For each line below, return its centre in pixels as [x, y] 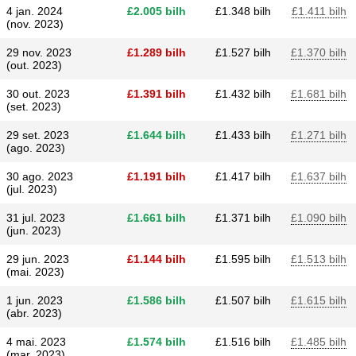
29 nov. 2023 [39, 52]
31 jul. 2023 [36, 218]
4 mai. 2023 [36, 342]
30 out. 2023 [38, 94]
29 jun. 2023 [38, 259]
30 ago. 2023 [40, 176]
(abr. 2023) [34, 313]
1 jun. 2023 [35, 300]
